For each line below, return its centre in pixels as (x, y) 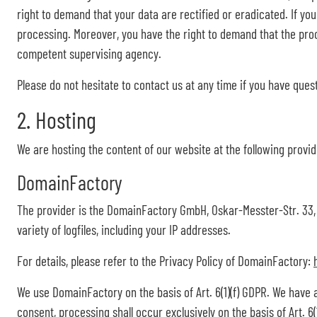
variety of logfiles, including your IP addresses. (124, 230)
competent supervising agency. (89, 53)
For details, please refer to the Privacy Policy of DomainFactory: (165, 261)
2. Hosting (57, 120)
